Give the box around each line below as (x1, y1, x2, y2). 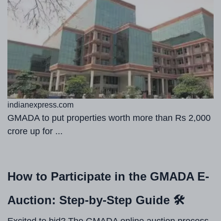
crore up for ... (7, 126, 63, 137)
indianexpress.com (7, 101, 74, 110)
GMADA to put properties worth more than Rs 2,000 (7, 113, 211, 123)
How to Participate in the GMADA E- (7, 170, 209, 184)
